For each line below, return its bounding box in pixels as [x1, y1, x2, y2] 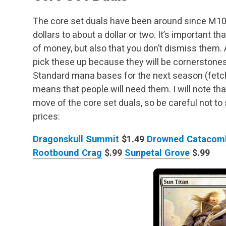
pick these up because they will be [33, 56, 171, 68]
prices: [33, 111, 60, 122]
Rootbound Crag [33, 147, 102, 158]
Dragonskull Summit [33, 134, 119, 145]
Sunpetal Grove [125, 147, 190, 158]
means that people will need [33, 84, 146, 95]
